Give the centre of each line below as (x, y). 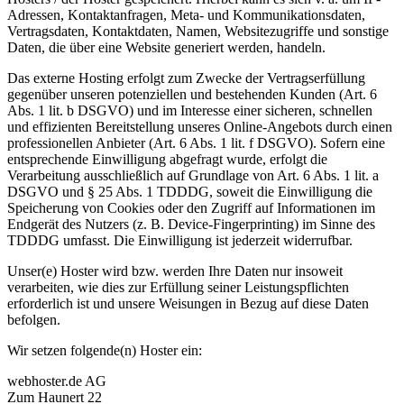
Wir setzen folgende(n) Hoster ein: (105, 351)
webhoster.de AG (57, 381)
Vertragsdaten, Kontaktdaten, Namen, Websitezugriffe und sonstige (198, 32)
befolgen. (34, 320)
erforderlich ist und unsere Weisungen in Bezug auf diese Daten (188, 304)
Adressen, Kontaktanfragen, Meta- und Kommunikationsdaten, (186, 15)
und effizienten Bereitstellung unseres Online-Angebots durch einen (200, 127)
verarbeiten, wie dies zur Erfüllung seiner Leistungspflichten (178, 288)
